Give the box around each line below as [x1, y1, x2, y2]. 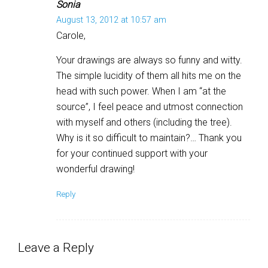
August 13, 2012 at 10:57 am [56, 14, 166, 25]
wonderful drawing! [56, 163, 135, 175]
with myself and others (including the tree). [56, 116, 232, 128]
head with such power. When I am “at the [56, 85, 226, 97]
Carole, [56, 29, 86, 41]
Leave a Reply [18, 240, 94, 255]
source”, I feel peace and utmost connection [56, 100, 243, 112]
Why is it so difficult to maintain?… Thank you [56, 132, 242, 144]
